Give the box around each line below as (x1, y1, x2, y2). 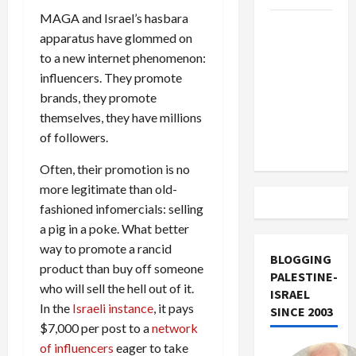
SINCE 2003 (269, 304, 333, 319)
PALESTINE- (269, 269, 338, 284)
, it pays (153, 300, 194, 315)
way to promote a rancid (40, 240, 172, 256)
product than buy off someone (40, 260, 203, 276)
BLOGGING (269, 251, 331, 267)
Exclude (269, 57, 315, 73)
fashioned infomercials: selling (40, 200, 203, 216)
